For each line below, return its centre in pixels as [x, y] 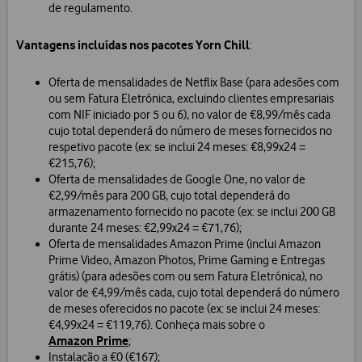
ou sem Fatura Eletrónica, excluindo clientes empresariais [191, 99]
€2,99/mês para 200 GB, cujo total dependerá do [169, 196]
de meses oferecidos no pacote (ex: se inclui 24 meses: [184, 309]
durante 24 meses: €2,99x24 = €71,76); [145, 228]
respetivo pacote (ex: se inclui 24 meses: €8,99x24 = [177, 147]
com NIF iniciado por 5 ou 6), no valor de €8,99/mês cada [189, 115]
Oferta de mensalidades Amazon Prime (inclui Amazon [185, 244]
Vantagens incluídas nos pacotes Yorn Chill [133, 45]
